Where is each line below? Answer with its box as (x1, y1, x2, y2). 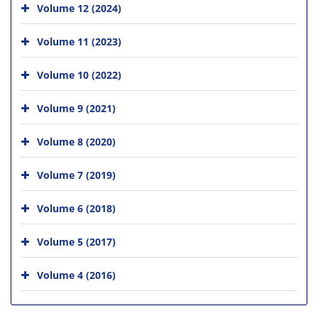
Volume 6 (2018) (37, 201, 116, 215)
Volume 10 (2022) (37, 67, 121, 82)
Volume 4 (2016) (37, 268, 116, 282)
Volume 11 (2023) (37, 34, 121, 48)
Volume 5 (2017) (37, 234, 116, 248)
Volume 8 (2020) (37, 134, 116, 148)
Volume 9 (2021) (37, 101, 116, 115)
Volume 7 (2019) (37, 168, 116, 182)
